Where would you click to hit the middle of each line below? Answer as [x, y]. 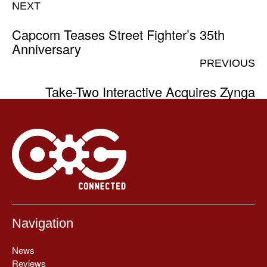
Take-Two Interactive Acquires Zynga [150, 91]
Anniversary [46, 48]
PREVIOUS [227, 63]
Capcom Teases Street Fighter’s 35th [118, 34]
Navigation [43, 223]
